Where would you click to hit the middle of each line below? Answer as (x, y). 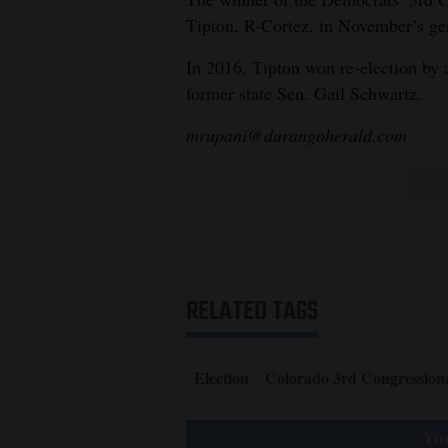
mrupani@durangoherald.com (296, 134)
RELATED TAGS (252, 311)
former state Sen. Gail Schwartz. (304, 92)
